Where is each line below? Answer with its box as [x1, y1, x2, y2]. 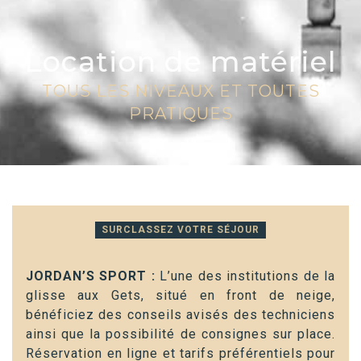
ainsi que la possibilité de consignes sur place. [26, 326, 335, 342]
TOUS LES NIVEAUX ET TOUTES [41, 81, 320, 102]
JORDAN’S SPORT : [26, 268, 156, 284]
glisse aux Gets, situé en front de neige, [26, 288, 335, 304]
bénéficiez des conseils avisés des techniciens [26, 307, 335, 323]
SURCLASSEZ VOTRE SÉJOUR [102, 224, 259, 236]
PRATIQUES [128, 104, 233, 124]
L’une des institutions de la [155, 268, 336, 284]
